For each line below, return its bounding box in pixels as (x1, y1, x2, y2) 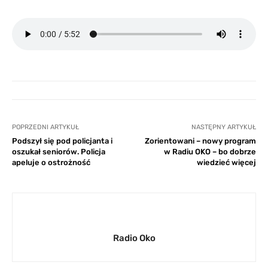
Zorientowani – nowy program (144, 136, 256, 145)
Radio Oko (112, 232, 156, 243)
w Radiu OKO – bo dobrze (163, 147, 256, 156)
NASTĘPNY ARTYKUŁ (191, 123, 256, 131)
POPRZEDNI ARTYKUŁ (12, 123, 79, 131)
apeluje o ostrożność (12, 157, 90, 167)
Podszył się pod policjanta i (12, 136, 112, 145)
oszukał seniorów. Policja (12, 147, 105, 156)
